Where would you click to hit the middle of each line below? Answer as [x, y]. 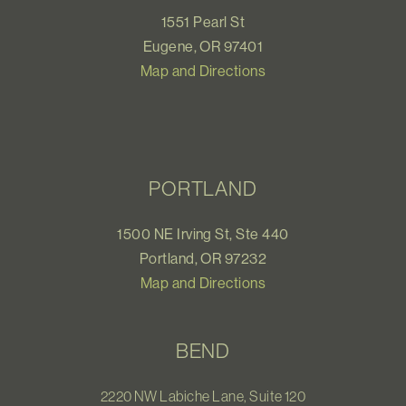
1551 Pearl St [203, 22]
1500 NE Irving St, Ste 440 [203, 234]
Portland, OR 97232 [203, 259]
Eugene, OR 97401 [203, 47]
